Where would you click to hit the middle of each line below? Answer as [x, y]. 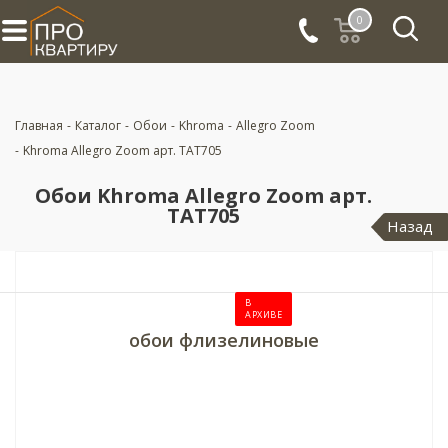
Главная [39, 125]
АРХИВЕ [263, 314]
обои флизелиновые [224, 340]
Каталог [98, 125]
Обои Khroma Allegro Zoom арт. [203, 195]
